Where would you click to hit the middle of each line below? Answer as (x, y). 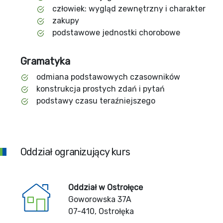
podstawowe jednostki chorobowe (116, 33)
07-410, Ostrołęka (101, 211)
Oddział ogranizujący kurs (75, 152)
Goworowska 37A (100, 199)
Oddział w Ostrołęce (105, 187)
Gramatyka (45, 61)
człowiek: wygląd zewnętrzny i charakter (129, 9)
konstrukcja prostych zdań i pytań (100, 89)
